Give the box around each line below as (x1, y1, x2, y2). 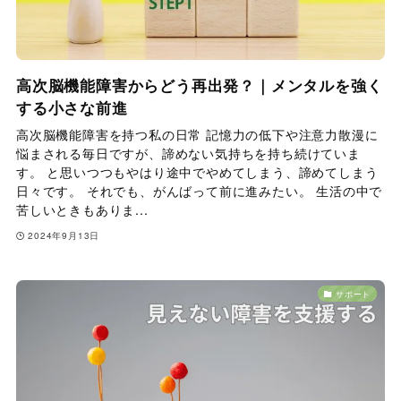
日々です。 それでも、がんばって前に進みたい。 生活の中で (15, 182, 383, 200)
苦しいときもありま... (15, 200, 149, 219)
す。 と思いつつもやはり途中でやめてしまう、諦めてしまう (15, 163, 379, 182)
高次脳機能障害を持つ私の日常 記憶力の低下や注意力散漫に (15, 125, 379, 144)
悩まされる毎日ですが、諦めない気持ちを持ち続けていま (15, 144, 361, 163)
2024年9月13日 (28, 228, 100, 242)
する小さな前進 (15, 97, 128, 119)
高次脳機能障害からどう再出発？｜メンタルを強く (15, 74, 383, 97)
